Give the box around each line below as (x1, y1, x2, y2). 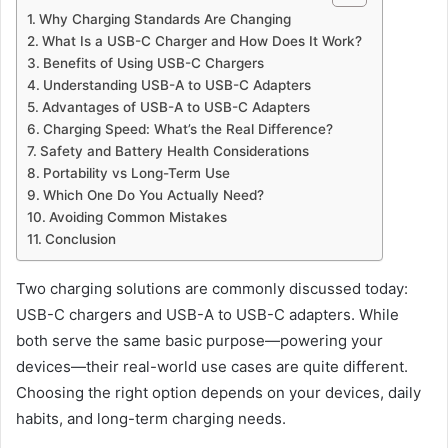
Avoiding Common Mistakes (48, 208, 227, 225)
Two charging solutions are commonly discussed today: (16, 278, 408, 298)
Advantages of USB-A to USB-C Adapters (41, 98, 310, 115)
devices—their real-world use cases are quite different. (16, 356, 408, 376)
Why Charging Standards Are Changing (38, 10, 291, 27)
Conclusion (44, 230, 116, 247)
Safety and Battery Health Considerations (39, 142, 309, 159)
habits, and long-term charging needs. (16, 408, 286, 428)
